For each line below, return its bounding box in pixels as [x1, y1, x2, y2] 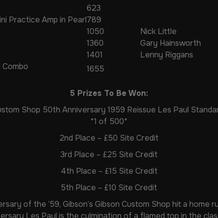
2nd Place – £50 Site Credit [59, 132, 159, 143]
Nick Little [140, 26, 177, 36]
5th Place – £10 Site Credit [61, 182, 157, 193]
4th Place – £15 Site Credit [60, 165, 158, 176]
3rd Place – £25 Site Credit [60, 149, 158, 160]
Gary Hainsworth [140, 37, 201, 48]
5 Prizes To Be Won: [70, 88, 148, 98]
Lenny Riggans [140, 49, 193, 60]
